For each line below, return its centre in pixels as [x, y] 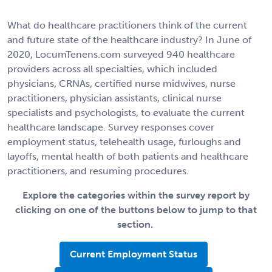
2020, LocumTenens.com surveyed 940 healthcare [121, 54]
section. [135, 224]
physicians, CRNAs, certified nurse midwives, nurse [121, 83]
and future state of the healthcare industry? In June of [129, 39]
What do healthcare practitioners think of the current [127, 25]
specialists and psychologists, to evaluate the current [126, 112]
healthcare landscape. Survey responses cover [111, 127]
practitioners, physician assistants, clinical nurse [114, 98]
